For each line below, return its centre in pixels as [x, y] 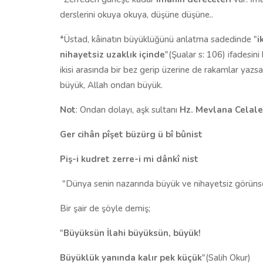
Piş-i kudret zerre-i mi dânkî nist [129, 159]
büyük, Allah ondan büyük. [111, 85]
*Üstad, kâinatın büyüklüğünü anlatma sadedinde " [159, 39]
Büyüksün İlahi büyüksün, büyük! [132, 233]
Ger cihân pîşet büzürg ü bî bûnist [131, 134]
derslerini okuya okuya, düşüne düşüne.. [136, 14]
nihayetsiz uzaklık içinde [112, 54]
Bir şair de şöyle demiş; [105, 208]
